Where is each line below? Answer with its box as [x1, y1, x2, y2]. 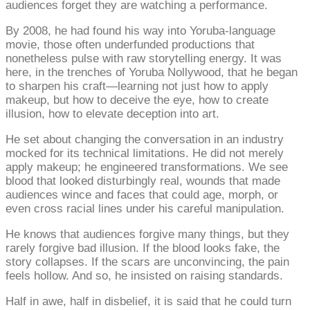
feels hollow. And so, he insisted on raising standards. [6, 268, 283, 282]
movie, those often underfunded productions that [6, 37, 255, 51]
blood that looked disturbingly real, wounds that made [6, 174, 280, 188]
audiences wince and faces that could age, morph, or [6, 188, 278, 201]
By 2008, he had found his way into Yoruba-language [6, 24, 275, 37]
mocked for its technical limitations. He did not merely [6, 146, 284, 160]
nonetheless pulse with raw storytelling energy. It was [6, 51, 282, 65]
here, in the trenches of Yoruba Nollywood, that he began [6, 65, 298, 79]
